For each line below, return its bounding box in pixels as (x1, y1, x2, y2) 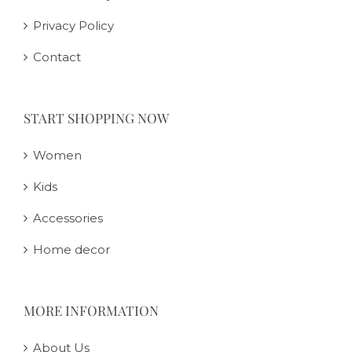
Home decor (33, 241, 110, 257)
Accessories (33, 210, 103, 225)
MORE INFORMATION (24, 301, 159, 319)
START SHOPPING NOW (24, 108, 169, 126)
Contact (33, 49, 81, 64)
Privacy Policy (33, 17, 114, 33)
